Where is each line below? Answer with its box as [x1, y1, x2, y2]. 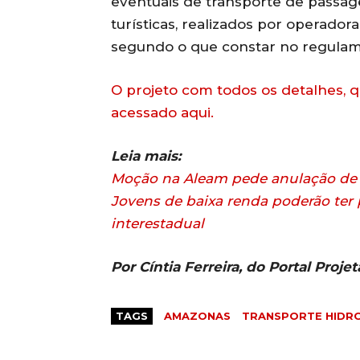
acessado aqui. [111, 104, 214, 121]
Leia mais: [111, 148, 181, 165]
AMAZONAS [164, 309, 231, 323]
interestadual [111, 215, 204, 232]
